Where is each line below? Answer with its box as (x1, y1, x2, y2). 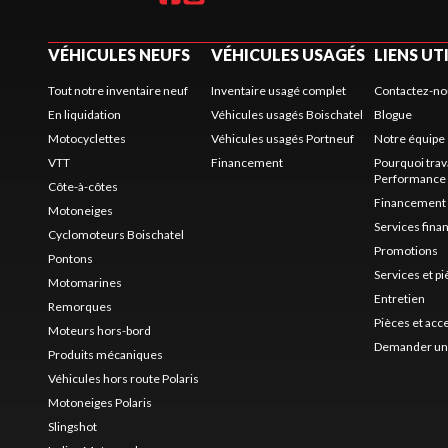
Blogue (374, 107, 413, 122)
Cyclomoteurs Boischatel (48, 227, 184, 242)
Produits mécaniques (48, 347, 163, 362)
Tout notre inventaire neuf (48, 83, 188, 98)
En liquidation (48, 107, 121, 122)
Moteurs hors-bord (48, 323, 151, 338)
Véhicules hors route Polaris (48, 371, 199, 386)
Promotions (374, 243, 439, 258)
